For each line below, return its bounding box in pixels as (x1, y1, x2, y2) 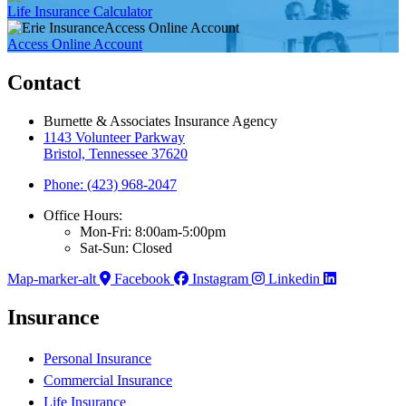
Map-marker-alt (7, 270, 96, 286)
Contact (7, 70, 81, 94)
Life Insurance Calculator (7, 4, 152, 19)
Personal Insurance (43, 350, 151, 366)
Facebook (114, 270, 170, 286)
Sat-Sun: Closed (80, 239, 172, 256)
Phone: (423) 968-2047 (43, 176, 177, 192)
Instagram (192, 270, 248, 286)
